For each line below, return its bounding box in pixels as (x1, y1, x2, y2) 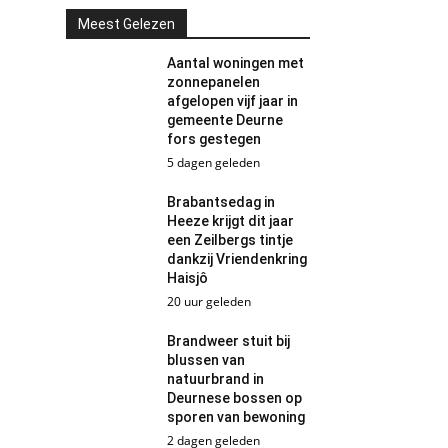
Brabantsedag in (167, 194, 276, 210)
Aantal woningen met (167, 55, 305, 71)
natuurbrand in (167, 371, 265, 387)
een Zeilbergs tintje (167, 232, 294, 248)
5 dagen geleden (167, 154, 261, 171)
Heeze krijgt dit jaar (167, 213, 295, 229)
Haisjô (167, 270, 209, 286)
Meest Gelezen (77, 16, 175, 32)
